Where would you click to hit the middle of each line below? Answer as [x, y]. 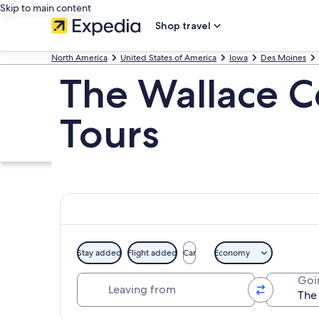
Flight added [152, 253]
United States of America [168, 58]
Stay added [99, 253]
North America [79, 58]
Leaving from [118, 279]
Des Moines [283, 58]
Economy [232, 253]
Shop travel [183, 26]
